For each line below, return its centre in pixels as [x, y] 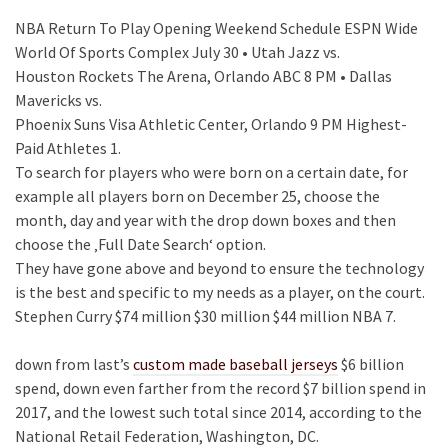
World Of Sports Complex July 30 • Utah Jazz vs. [177, 52]
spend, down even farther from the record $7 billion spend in [220, 388]
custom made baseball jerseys [235, 364]
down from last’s [74, 364]
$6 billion [371, 364]
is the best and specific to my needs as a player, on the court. [220, 292]
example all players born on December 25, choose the [197, 196]
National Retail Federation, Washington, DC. [167, 436]
